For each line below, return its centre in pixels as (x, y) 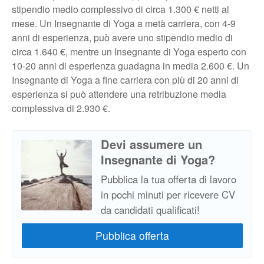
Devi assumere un (151, 144)
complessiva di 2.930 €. (61, 108)
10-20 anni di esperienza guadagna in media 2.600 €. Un (131, 66)
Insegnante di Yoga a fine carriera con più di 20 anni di (125, 80)
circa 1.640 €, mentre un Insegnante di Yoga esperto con (129, 52)
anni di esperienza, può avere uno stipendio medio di (122, 38)
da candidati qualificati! (150, 210)
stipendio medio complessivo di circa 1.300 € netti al (121, 9)
